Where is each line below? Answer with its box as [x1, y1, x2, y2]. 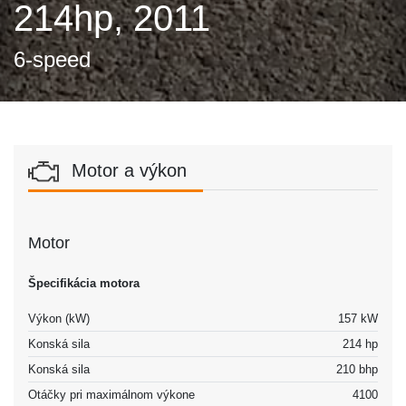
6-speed [14, 46, 91, 72]
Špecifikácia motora [28, 275, 140, 290]
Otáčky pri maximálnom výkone [28, 387, 195, 401]
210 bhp [336, 362, 378, 376]
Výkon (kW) [28, 311, 90, 325]
